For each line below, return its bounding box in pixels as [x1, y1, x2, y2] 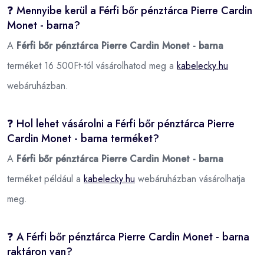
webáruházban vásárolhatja [135, 171, 245, 186]
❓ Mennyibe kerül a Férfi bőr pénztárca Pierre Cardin [7, 2, 252, 18]
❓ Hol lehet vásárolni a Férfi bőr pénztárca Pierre [7, 115, 235, 131]
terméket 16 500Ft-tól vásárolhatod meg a [7, 58, 177, 72]
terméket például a [7, 171, 84, 186]
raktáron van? [7, 243, 72, 259]
